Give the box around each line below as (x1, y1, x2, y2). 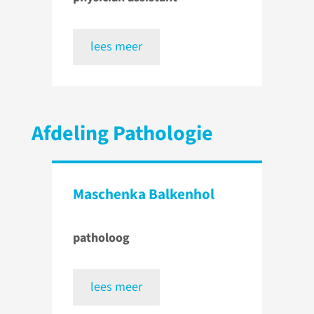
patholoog (73, 229, 130, 247)
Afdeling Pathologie (32, 118, 213, 149)
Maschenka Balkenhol (73, 184, 214, 205)
